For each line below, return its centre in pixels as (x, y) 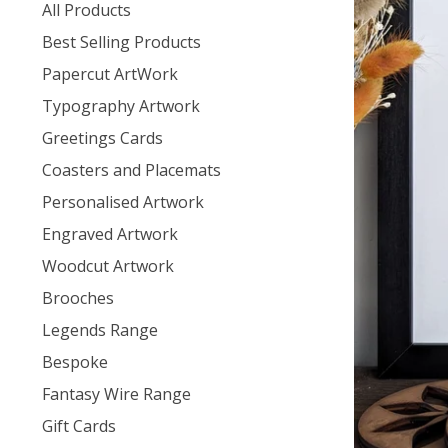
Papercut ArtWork (110, 74)
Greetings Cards (102, 138)
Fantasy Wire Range (116, 394)
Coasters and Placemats (131, 170)
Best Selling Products (121, 42)
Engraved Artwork (110, 234)
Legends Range (100, 330)
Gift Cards (79, 426)
